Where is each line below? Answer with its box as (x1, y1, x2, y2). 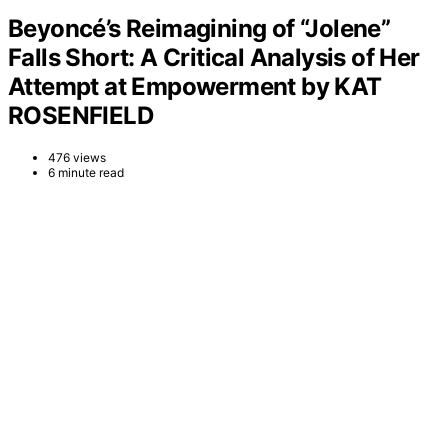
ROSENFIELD (8, 100, 153, 130)
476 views (48, 149, 106, 165)
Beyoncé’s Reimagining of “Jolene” (8, 13, 391, 43)
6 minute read (48, 164, 124, 180)
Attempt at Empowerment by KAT (8, 71, 382, 101)
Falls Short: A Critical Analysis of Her (8, 42, 420, 72)
